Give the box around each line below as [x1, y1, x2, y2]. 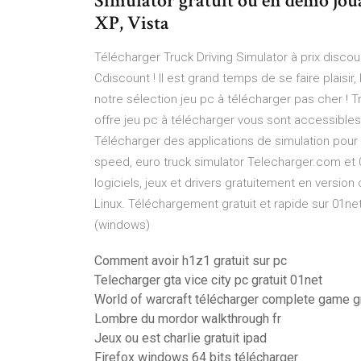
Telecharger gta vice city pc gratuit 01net [94, 272, 322, 288]
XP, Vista [94, 10, 169, 35]
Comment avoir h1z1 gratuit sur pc [94, 253, 287, 268]
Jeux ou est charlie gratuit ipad [94, 330, 267, 346]
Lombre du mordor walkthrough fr [94, 311, 281, 326]
